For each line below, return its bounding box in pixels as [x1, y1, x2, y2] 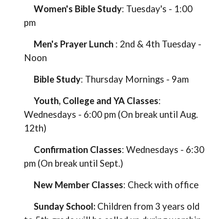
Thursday [83, 74, 124, 85]
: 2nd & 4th [115, 39, 160, 49]
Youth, [34, 95, 63, 106]
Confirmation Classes [34, 144, 122, 155]
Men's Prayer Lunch [34, 39, 114, 49]
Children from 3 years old [97, 201, 200, 212]
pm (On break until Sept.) [24, 158, 124, 169]
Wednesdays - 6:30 [126, 144, 205, 155]
